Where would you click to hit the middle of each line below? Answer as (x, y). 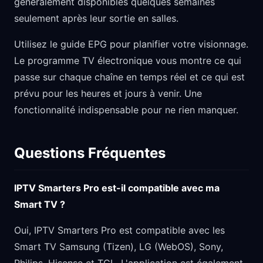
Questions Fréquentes (90, 153)
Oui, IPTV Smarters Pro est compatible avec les (119, 230)
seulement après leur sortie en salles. (96, 18)
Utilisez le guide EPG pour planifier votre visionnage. (131, 44)
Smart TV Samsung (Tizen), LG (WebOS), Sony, (119, 247)
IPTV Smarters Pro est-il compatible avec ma (117, 188)
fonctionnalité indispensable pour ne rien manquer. (126, 110)
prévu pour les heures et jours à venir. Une (108, 93)
